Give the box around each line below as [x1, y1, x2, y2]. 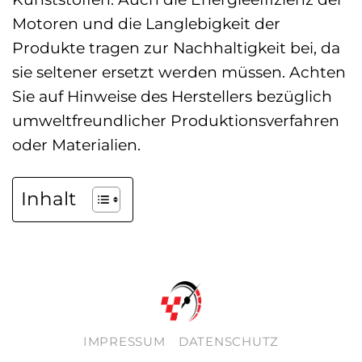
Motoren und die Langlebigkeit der [12, 14, 280, 34]
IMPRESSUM [82, 335, 166, 350]
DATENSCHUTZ [179, 335, 280, 350]
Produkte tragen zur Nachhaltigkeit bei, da [12, 38, 340, 58]
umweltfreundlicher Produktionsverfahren [12, 111, 339, 131]
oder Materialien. [12, 135, 141, 155]
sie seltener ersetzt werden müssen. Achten [12, 62, 346, 82]
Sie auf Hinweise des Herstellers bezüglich [12, 86, 332, 107]
